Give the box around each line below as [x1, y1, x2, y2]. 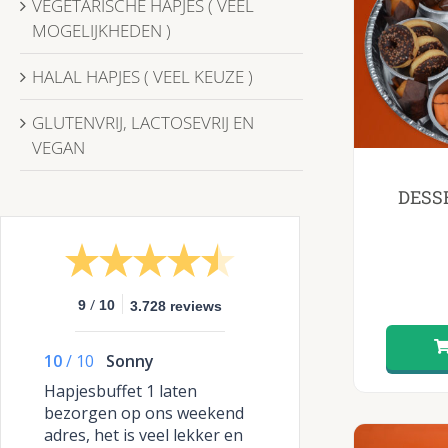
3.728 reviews [130, 297, 222, 314]
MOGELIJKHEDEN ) [32, 18, 171, 42]
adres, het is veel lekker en [44, 423, 243, 446]
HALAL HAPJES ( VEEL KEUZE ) [32, 64, 253, 88]
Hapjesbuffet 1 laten [44, 379, 197, 402]
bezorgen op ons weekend [44, 401, 244, 424]
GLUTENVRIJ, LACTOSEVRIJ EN [32, 110, 254, 134]
